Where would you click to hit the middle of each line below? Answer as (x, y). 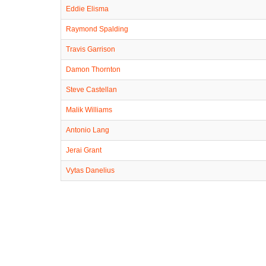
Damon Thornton (93, 69)
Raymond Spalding (97, 29)
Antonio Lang (88, 130)
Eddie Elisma (87, 9)
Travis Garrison (91, 49)
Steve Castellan (91, 89)
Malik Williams (89, 110)
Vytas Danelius (90, 170)
